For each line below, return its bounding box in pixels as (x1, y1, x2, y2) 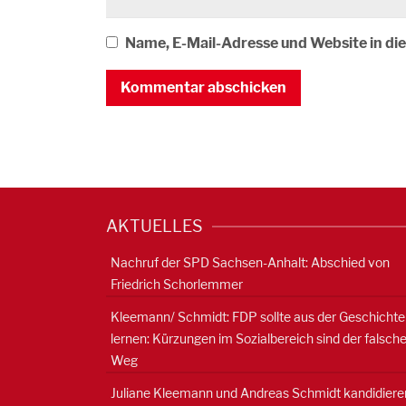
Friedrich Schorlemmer (111, 276, 243, 292)
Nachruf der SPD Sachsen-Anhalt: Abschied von (111, 255, 390, 270)
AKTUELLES (106, 217, 203, 236)
